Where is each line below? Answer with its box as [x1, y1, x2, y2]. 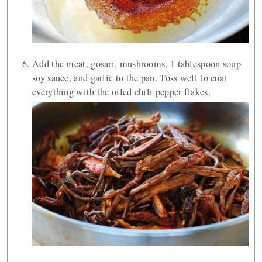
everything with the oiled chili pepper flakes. [32, 85, 211, 98]
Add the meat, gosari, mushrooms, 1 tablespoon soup [32, 57, 241, 70]
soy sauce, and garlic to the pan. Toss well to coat [32, 71, 227, 84]
